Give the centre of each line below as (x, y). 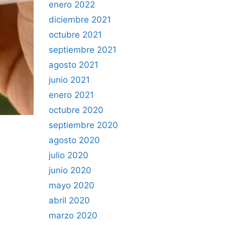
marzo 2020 (73, 215)
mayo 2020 (72, 185)
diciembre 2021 (80, 20)
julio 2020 (69, 155)
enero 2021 (71, 95)
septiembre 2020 (83, 125)
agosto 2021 (74, 65)
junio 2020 (70, 170)
